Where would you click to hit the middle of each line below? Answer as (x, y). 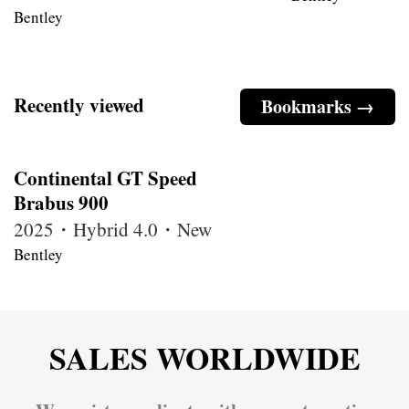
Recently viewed (79, 105)
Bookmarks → (318, 106)
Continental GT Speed (105, 178)
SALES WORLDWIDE (204, 357)
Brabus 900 (61, 202)
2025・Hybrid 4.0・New (113, 229)
